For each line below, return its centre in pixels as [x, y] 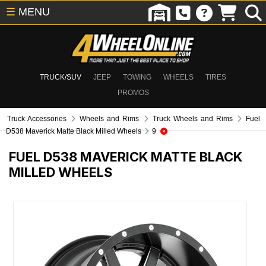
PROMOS [133, 93]
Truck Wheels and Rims [192, 119]
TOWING [137, 77]
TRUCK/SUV [61, 77]
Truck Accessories [37, 119]
